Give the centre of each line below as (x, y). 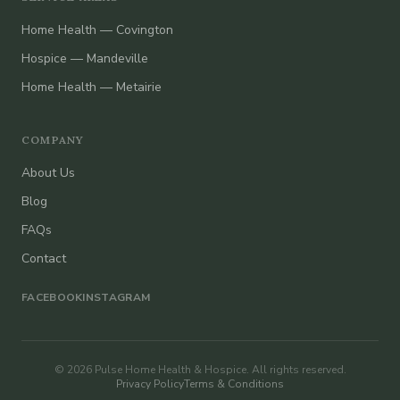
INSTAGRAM (117, 298)
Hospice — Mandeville (85, 59)
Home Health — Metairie (92, 87)
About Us (48, 173)
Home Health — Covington (97, 30)
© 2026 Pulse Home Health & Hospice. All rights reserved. (200, 370)
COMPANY (53, 140)
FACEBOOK (52, 298)
